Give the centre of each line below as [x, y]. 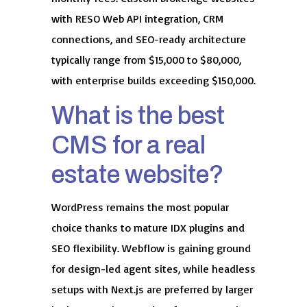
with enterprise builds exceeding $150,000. [153, 80]
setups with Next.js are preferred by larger [152, 289]
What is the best [138, 115]
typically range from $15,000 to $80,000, [146, 59]
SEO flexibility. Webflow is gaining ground [151, 248]
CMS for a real [128, 145]
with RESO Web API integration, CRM [137, 18]
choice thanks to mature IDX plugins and [148, 227]
